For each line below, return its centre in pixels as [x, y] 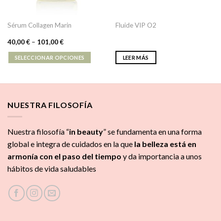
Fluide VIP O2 [136, 25]
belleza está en [169, 144]
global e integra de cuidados [55, 144]
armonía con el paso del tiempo [64, 156]
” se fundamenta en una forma [152, 132]
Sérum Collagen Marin [39, 25]
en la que [119, 144]
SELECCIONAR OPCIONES [50, 58]
